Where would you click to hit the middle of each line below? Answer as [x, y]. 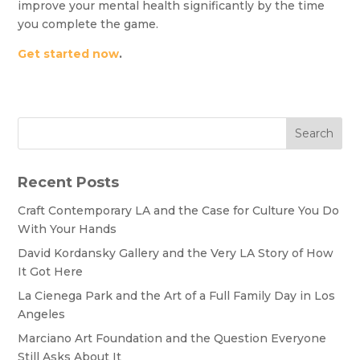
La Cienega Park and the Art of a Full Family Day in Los [177, 296]
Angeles [42, 315]
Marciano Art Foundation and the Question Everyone [172, 339]
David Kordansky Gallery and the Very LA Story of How [176, 254]
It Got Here [51, 272]
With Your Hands [67, 229]
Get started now [69, 54]
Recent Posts [69, 183]
